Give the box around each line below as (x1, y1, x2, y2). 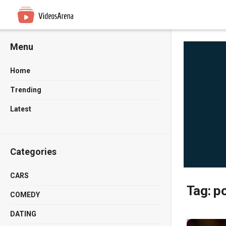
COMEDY (10, 191, 40, 199)
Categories (10, 146, 56, 157)
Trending (10, 86, 41, 94)
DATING (10, 210, 36, 218)
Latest (10, 105, 31, 113)
